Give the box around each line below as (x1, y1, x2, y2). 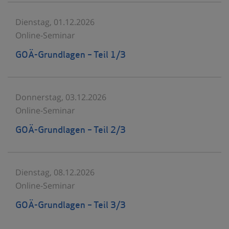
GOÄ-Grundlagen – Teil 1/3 (15, 50, 126, 60)
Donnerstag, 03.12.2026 (15, 91, 106, 103)
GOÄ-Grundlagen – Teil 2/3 (15, 125, 126, 135)
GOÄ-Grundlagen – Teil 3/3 (15, 200, 126, 211)
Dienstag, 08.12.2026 (15, 166, 95, 178)
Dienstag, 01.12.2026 (15, 16, 95, 28)
